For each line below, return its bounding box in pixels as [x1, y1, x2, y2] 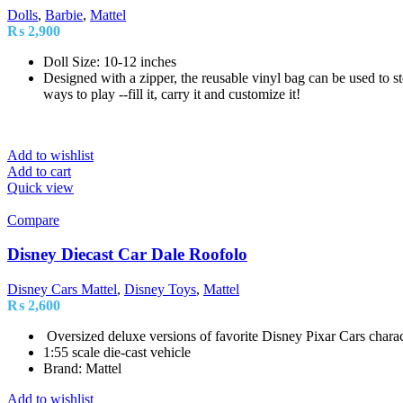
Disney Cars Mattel [7, 282, 117, 298]
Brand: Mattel [43, 361, 121, 377]
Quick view [7, 179, 74, 195]
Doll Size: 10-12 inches [43, 53, 176, 69]
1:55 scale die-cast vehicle [43, 345, 191, 361]
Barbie [45, 6, 83, 22]
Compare [7, 211, 59, 228]
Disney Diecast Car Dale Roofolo [7, 245, 247, 264]
